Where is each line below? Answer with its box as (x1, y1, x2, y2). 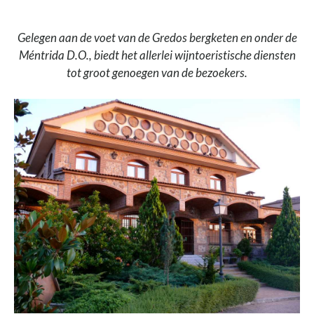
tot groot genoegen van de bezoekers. (67, 64, 247, 80)
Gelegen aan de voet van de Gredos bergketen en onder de (17, 29, 297, 45)
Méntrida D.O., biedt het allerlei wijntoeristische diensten (18, 47, 296, 62)
